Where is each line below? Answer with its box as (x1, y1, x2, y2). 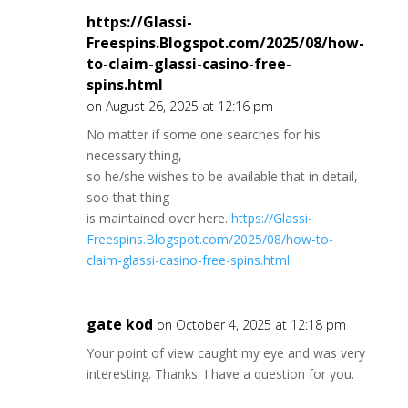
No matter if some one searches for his (86, 126, 321, 143)
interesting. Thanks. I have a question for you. (86, 365, 354, 382)
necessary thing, (86, 147, 182, 164)
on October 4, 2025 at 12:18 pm (156, 316, 346, 333)
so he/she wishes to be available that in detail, (86, 168, 358, 185)
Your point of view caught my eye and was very (86, 344, 365, 362)
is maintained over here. (86, 209, 231, 227)
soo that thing (86, 189, 169, 206)
